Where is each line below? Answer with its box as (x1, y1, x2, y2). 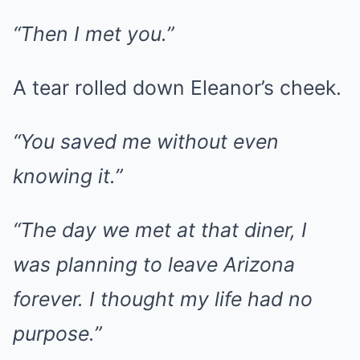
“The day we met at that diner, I (13, 218, 307, 242)
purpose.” (13, 321, 101, 346)
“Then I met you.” (13, 22, 174, 46)
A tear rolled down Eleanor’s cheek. (13, 76, 342, 100)
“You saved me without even (13, 129, 279, 153)
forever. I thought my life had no (13, 287, 313, 311)
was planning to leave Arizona (13, 252, 295, 276)
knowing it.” (13, 164, 122, 188)
